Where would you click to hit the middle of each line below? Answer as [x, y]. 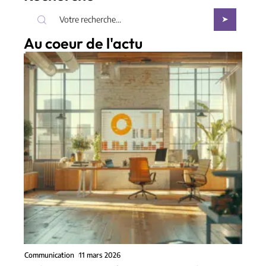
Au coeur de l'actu [83, 44]
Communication [49, 255]
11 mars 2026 [100, 255]
